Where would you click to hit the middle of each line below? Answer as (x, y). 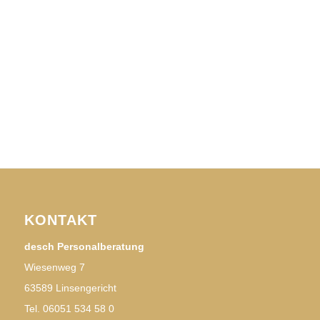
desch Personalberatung (84, 246)
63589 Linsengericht (70, 287)
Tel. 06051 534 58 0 (69, 308)
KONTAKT (60, 220)
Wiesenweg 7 (54, 267)
